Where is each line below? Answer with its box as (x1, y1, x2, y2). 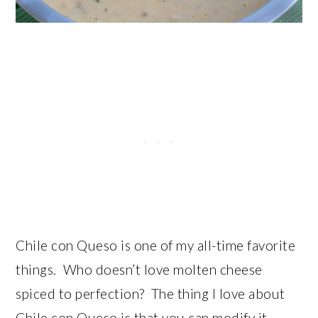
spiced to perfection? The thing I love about (16, 285, 285, 302)
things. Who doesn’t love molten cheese (16, 261, 263, 278)
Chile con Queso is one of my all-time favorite (16, 236, 296, 253)
